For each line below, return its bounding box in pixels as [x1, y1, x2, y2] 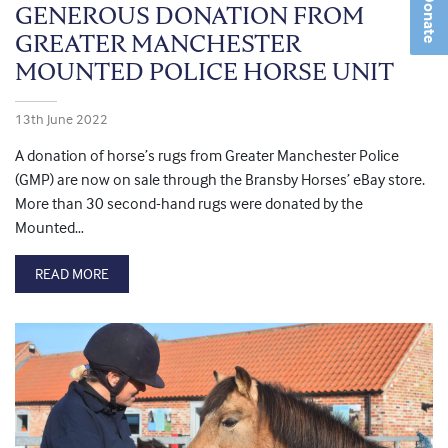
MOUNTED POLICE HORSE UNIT [15, 56, 394, 88]
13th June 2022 [15, 110, 108, 128]
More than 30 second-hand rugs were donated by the [15, 193, 363, 214]
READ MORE [35, 264, 109, 284]
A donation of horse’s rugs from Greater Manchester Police [15, 145, 399, 166]
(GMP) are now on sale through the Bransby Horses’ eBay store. [15, 169, 425, 190]
